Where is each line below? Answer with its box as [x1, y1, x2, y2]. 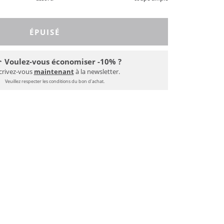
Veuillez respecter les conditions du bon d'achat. [5, 78, 104, 85]
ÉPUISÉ [29, 26, 60, 37]
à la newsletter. [73, 67, 120, 76]
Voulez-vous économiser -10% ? [4, 56, 121, 67]
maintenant [33, 67, 74, 76]
